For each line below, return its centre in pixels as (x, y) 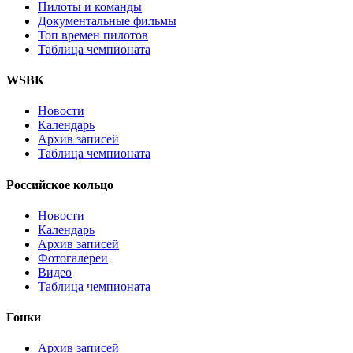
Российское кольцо (60, 184)
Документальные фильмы (107, 20)
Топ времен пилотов (93, 35)
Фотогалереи (73, 258)
